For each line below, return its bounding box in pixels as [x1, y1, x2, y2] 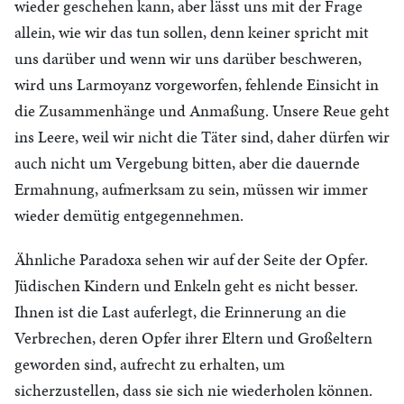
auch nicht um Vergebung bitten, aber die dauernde [14, 151, 360, 174]
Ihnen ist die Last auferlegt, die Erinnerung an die [14, 300, 346, 323]
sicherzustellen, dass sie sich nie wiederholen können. [14, 379, 372, 401]
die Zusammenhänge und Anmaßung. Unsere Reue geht [14, 99, 390, 122]
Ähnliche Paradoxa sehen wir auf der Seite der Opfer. [14, 248, 368, 271]
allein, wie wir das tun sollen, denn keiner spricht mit [14, 21, 369, 43]
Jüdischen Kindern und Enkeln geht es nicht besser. [14, 274, 358, 297]
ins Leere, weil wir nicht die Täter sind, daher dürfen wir [14, 125, 390, 148]
